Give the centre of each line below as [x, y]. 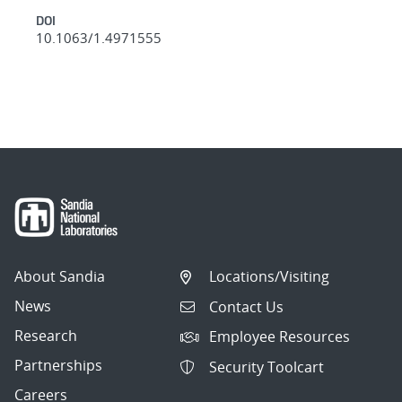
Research [46, 336]
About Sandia [60, 277]
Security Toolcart [267, 367]
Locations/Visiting [270, 277]
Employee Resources [280, 337]
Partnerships [58, 366]
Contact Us [247, 306]
